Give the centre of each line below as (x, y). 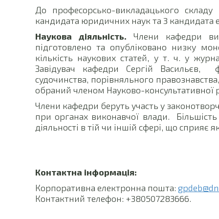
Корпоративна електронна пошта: (107, 188)
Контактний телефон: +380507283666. (113, 199)
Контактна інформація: (86, 172)
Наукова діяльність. (81, 36)
